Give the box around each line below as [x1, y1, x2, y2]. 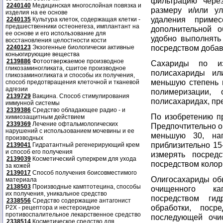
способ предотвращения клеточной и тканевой [5, 79, 139, 86]
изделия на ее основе [5, 9, 68, 16]
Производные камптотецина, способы [31, 183, 141, 190]
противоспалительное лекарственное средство [5, 211, 141, 218]
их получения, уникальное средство [5, 190, 107, 197]
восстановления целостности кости [5, 37, 107, 44]
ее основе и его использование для [5, 30, 106, 37]
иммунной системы [5, 100, 60, 107]
